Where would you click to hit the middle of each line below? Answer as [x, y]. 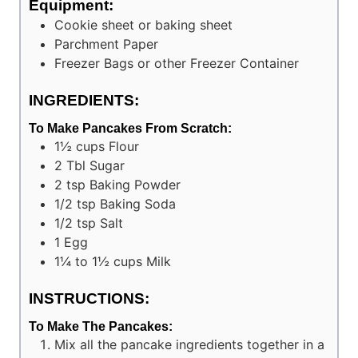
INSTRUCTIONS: [89, 298]
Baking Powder [135, 184]
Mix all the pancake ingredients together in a [189, 344]
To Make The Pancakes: [101, 326]
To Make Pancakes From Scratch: [130, 128]
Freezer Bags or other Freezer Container [177, 64]
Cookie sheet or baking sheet [143, 25]
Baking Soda [138, 203]
